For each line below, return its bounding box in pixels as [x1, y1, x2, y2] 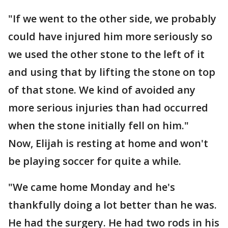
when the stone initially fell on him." [8, 119, 189, 132]
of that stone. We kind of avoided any [8, 83, 195, 97]
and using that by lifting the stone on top [8, 65, 215, 79]
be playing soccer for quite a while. [8, 154, 181, 168]
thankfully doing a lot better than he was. [8, 198, 217, 212]
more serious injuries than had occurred [8, 101, 208, 115]
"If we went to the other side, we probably [8, 12, 216, 25]
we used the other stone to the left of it [8, 47, 205, 61]
